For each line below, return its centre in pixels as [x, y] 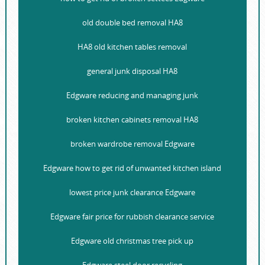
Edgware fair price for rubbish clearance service [132, 217]
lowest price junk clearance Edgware [132, 193]
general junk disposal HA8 [132, 71]
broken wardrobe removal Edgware [132, 144]
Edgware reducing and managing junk [132, 96]
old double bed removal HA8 [132, 23]
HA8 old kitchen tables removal [132, 47]
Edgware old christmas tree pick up [132, 241]
